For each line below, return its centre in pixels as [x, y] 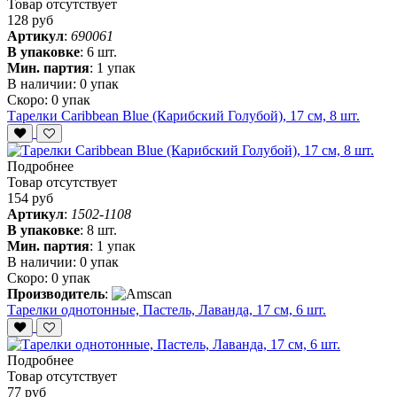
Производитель [56, 294]
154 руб [30, 198]
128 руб [30, 20]
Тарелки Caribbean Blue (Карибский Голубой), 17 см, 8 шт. [183, 116]
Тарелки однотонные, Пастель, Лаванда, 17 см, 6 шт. [167, 310]
